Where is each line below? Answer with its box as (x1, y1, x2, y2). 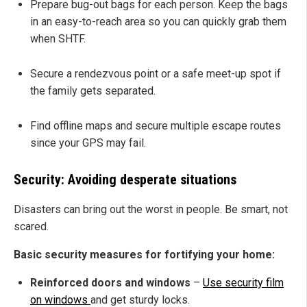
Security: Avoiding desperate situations (14, 171, 236, 188)
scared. (14, 220, 49, 234)
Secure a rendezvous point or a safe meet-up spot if (30, 67, 281, 81)
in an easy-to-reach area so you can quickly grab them (30, 15, 286, 29)
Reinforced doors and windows (30, 276, 191, 290)
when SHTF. (30, 32, 86, 46)
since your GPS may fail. (30, 136, 146, 150)
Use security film (203, 276, 284, 290)
